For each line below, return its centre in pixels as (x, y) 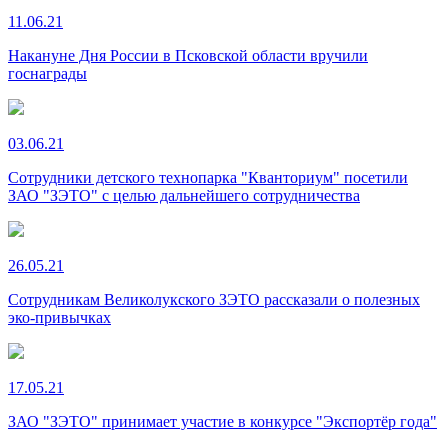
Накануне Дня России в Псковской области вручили (188, 56)
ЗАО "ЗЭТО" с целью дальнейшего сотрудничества (184, 196)
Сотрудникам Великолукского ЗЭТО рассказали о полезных (214, 300)
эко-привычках (59, 318)
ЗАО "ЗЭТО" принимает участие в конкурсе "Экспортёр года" (222, 422)
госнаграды (47, 74)
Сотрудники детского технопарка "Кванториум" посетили (208, 178)
